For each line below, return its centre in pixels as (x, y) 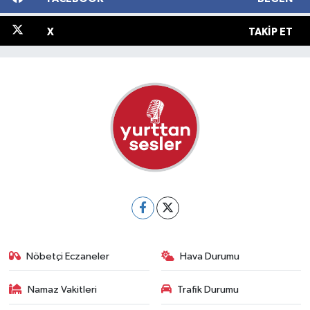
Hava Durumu (210, 256)
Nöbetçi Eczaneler (68, 256)
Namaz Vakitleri (63, 290)
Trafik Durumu (208, 290)
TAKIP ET (270, 32)
